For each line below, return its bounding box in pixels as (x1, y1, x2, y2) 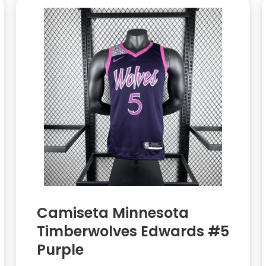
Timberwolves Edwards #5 (36, 221, 229, 242)
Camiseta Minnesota (36, 203, 189, 223)
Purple (36, 240, 84, 260)
